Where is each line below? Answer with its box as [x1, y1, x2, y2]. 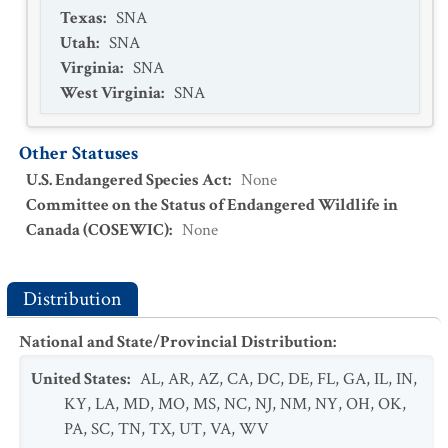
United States [31, 368, 127, 390]
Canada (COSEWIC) [26, 219, 169, 241]
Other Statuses [19, 141, 138, 166]
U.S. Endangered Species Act [26, 169, 228, 191]
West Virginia [60, 82, 161, 104]
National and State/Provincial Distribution [19, 331, 333, 353]
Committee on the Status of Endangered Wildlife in [26, 194, 398, 216]
